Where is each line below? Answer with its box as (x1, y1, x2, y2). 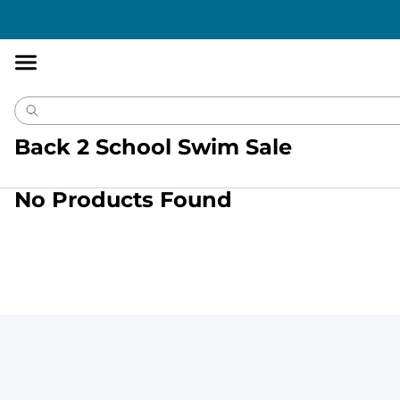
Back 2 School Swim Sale (14, 134, 292, 160)
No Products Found (14, 187, 232, 212)
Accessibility (21, 2, 98, 18)
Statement (102, 2, 169, 18)
